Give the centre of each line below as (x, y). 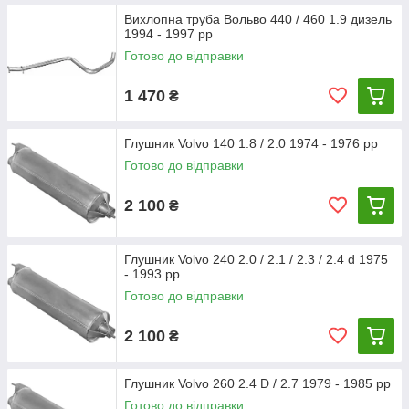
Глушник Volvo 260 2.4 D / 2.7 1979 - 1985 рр (257, 383)
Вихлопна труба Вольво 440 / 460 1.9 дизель (258, 19)
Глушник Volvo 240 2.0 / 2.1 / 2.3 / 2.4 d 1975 (256, 259)
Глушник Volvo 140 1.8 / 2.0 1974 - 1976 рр (251, 143)
